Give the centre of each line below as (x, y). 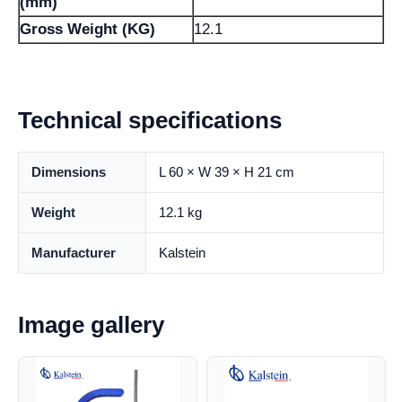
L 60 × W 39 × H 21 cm (227, 172)
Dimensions (69, 172)
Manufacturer (74, 253)
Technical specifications (150, 120)
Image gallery (91, 325)
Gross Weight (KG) (87, 29)
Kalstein (182, 253)
